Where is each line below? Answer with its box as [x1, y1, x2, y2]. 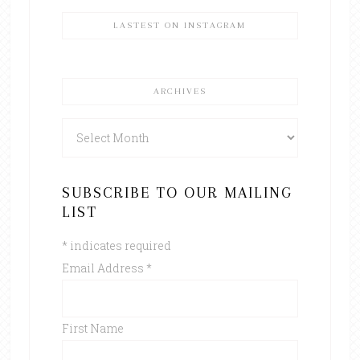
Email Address [61, 260, 146, 276]
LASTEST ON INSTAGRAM [113, 19, 247, 31]
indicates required [67, 237, 171, 253]
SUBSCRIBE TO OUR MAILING [61, 183, 292, 202]
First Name [61, 320, 124, 336]
